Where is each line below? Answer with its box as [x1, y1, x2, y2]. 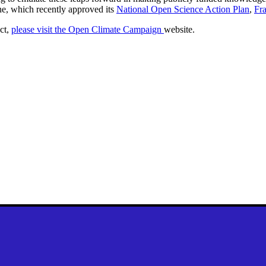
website [164, 24, 192, 34]
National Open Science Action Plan [116, 4, 249, 14]
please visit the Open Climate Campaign [11, 24, 164, 34]
